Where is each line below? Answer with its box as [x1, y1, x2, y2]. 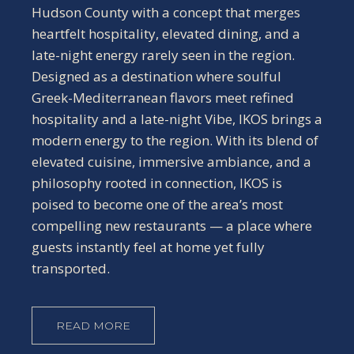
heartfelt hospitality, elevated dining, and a [32, 24, 300, 43]
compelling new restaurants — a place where [32, 217, 312, 235]
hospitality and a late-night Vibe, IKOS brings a [32, 110, 322, 128]
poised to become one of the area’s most [32, 195, 283, 213]
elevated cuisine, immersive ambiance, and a [32, 153, 311, 171]
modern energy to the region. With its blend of [32, 131, 318, 149]
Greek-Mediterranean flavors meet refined [32, 88, 294, 107]
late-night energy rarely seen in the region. [32, 46, 295, 64]
